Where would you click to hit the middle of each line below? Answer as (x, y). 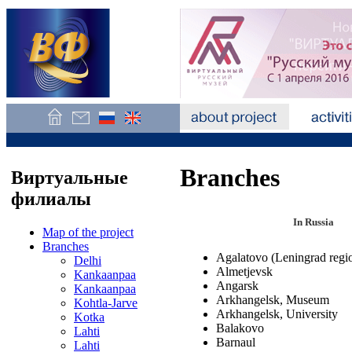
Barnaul (236, 342)
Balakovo (240, 328)
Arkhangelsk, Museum (273, 299)
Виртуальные (70, 177)
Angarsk (237, 285)
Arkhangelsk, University (277, 313)
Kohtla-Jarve (106, 302)
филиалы (51, 198)
